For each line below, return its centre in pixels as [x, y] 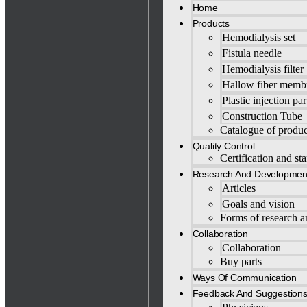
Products [211, 23]
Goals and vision [258, 204]
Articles [238, 188]
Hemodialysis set [258, 37]
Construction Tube [262, 116]
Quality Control [223, 146]
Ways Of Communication [244, 278]
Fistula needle [251, 53]
